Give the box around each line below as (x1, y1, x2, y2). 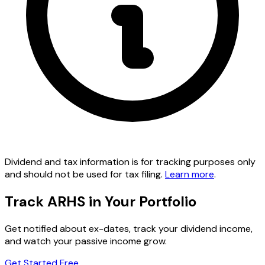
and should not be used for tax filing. (5, 168, 165, 181)
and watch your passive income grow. (5, 235, 167, 248)
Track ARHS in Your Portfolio (5, 192, 196, 211)
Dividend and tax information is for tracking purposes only (5, 156, 256, 169)
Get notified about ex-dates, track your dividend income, (5, 222, 253, 235)
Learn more (165, 168, 214, 181)
